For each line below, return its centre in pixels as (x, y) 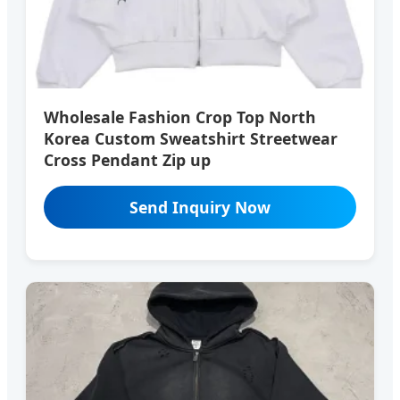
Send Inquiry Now (200, 207)
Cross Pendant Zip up (127, 159)
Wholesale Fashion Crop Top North (180, 117)
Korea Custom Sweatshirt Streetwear (191, 138)
